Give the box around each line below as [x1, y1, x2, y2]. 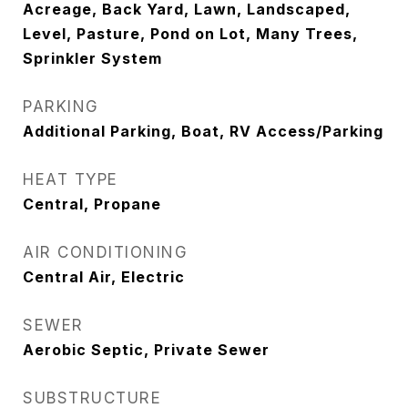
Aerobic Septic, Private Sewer [23, 341, 270, 359]
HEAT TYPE [23, 170, 118, 189]
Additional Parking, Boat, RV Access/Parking [23, 122, 383, 140]
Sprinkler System [23, 49, 162, 67]
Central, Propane [23, 195, 161, 213]
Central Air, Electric [23, 268, 185, 286]
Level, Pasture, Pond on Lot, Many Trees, [23, 25, 358, 43]
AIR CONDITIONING [23, 243, 188, 261]
